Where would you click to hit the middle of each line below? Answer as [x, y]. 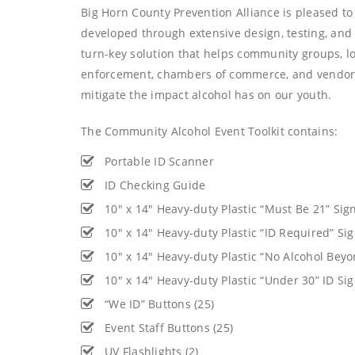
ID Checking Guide [155, 185]
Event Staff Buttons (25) [169, 328]
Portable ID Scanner [159, 161]
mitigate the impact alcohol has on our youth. [206, 95]
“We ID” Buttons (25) [159, 304]
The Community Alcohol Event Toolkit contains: [210, 131]
